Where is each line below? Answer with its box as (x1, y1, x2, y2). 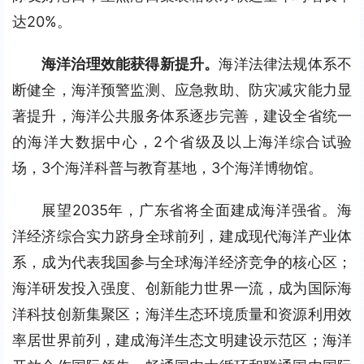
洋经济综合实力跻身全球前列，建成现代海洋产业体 (12, 227, 352, 245)
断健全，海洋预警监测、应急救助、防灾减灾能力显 (12, 81, 352, 98)
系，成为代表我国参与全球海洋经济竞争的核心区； (12, 253, 352, 271)
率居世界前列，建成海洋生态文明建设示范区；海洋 (12, 331, 352, 349)
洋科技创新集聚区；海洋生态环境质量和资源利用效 (12, 305, 352, 323)
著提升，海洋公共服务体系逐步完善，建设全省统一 (12, 107, 352, 124)
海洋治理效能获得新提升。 (41, 55, 219, 72)
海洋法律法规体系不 (219, 55, 353, 72)
